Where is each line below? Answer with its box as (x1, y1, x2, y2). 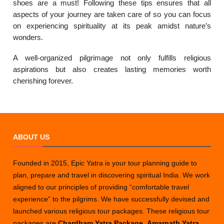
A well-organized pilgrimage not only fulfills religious (13, 53, 211, 62)
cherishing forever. (13, 76, 73, 85)
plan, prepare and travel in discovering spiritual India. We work (13, 171, 210, 179)
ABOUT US (13, 133, 50, 141)
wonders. (13, 33, 43, 42)
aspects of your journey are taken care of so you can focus (13, 10, 211, 19)
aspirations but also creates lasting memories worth (13, 65, 211, 74)
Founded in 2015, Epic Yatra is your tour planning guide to (13, 159, 197, 167)
